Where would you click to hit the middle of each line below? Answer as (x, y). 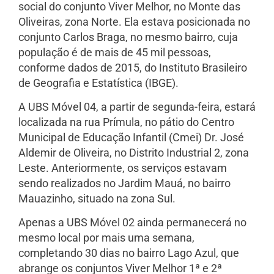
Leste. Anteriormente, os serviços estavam (123, 168)
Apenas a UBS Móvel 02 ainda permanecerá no (132, 223)
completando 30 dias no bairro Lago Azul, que (129, 253)
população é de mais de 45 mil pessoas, (115, 52)
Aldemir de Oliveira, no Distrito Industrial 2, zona (134, 152)
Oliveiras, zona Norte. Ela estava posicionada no (134, 21)
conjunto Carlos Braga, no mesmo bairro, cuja (128, 37)
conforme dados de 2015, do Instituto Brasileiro (133, 67)
